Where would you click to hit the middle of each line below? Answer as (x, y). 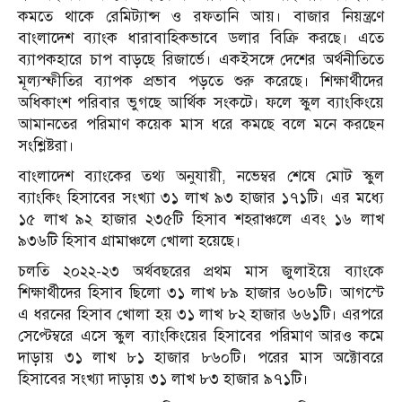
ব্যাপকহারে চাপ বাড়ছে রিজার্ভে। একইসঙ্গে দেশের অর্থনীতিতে (201, 60)
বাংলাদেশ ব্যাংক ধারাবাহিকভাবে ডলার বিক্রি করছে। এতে (201, 39)
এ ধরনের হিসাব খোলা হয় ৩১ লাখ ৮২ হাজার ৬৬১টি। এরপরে (201, 315)
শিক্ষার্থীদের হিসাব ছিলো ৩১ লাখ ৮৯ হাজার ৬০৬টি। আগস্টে (201, 293)
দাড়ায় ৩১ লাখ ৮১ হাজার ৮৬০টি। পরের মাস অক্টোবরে (201, 358)
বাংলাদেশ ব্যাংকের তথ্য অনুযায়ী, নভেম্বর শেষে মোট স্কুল (201, 177)
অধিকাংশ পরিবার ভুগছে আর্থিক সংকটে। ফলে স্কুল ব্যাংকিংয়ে (201, 103)
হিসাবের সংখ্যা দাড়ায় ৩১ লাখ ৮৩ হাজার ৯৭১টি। (163, 380)
